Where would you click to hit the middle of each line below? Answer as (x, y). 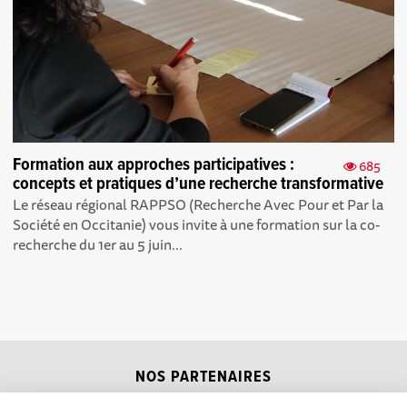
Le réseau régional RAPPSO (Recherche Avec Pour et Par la (199, 205)
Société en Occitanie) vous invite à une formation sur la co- (197, 225)
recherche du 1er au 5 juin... (98, 245)
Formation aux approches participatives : (154, 166)
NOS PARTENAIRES (203, 378)
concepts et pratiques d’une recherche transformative (199, 185)
